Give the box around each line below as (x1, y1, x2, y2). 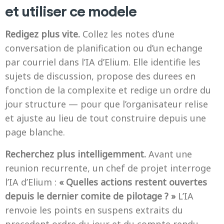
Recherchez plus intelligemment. (5, 148, 146, 160)
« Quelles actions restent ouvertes (59, 176, 207, 188)
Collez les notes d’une (80, 28, 174, 40)
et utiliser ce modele (5, 1, 136, 20)
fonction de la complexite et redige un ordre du (5, 84, 211, 96)
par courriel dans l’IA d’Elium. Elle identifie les (5, 56, 200, 68)
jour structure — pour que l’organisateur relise (5, 98, 208, 110)
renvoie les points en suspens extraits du (5, 204, 183, 216)
